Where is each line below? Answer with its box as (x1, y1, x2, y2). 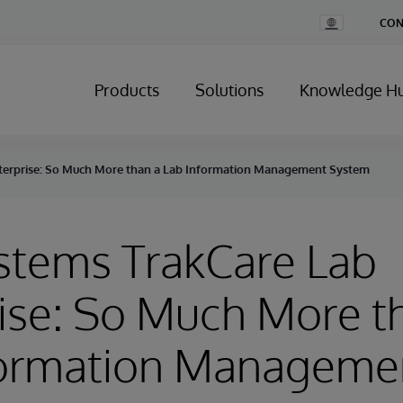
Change (318, 13, 358, 27)
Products (94, 80, 159, 100)
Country (318, 27, 359, 40)
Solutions (195, 80, 264, 100)
